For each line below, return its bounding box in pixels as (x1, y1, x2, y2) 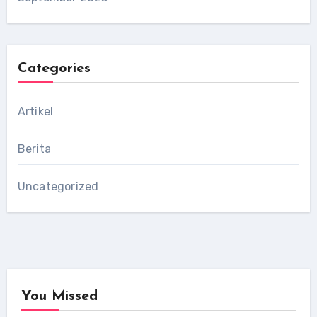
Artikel (17, 105, 54, 118)
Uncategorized (17, 180, 99, 193)
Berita (17, 142, 51, 156)
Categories (17, 62, 91, 76)
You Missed (21, 289, 98, 304)
